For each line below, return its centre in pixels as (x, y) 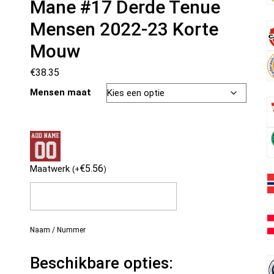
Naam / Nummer (57, 230)
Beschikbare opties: (101, 263)
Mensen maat (60, 92)
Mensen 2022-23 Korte (124, 29)
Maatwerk (51, 169)
